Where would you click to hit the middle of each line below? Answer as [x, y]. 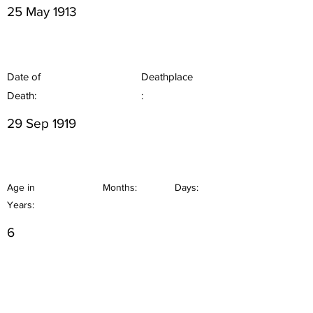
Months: [120, 187]
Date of [24, 77]
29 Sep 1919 [42, 123]
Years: [21, 205]
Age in [21, 187]
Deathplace [167, 77]
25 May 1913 [42, 12]
